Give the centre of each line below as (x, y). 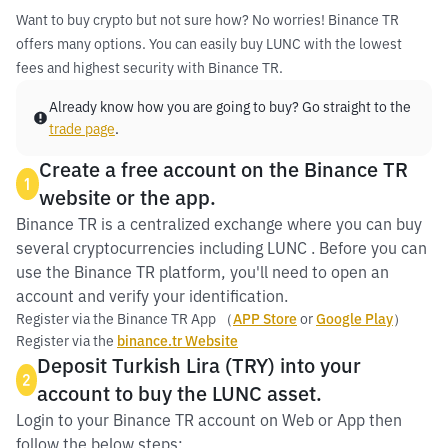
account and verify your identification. (152, 296)
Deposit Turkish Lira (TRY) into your (198, 365)
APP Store (265, 319)
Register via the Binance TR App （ (124, 319)
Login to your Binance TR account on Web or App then (209, 420)
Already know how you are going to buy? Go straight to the (229, 107)
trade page (81, 129)
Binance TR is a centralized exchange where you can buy (219, 224)
